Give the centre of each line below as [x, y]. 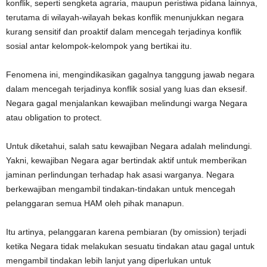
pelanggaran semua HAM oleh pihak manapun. [95, 203]
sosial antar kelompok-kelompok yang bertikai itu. [99, 46]
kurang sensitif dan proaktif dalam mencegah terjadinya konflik [124, 31]
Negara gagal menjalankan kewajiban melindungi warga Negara [127, 103]
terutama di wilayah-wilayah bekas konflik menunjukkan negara [125, 17]
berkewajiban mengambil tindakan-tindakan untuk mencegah [121, 189]
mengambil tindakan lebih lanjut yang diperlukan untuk [108, 260]
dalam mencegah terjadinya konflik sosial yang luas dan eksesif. [127, 89]
